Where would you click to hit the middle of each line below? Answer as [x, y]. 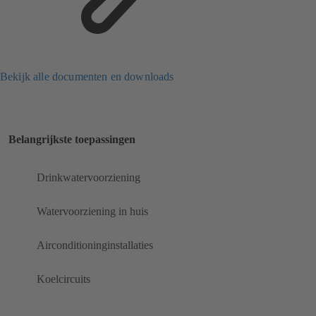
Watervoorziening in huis [92, 212]
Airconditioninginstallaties [95, 245]
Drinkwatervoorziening [89, 178]
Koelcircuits [63, 279]
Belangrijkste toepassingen [72, 140]
